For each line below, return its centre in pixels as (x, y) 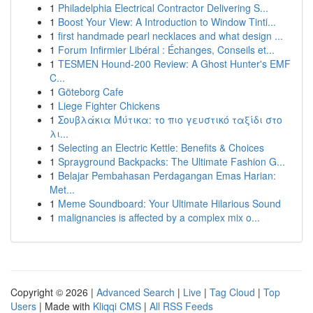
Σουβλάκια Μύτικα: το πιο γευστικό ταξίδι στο (170, 119)
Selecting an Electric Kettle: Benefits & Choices (161, 147)
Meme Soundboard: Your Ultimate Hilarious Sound (169, 203)
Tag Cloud (232, 292)
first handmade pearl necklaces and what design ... (170, 36)
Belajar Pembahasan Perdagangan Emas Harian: (167, 175)
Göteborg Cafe (91, 92)
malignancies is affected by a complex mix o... (159, 217)
